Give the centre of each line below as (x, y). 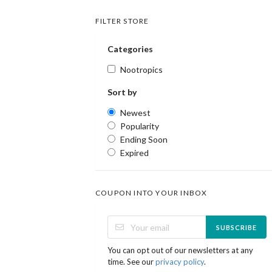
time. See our (131, 262)
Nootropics (141, 70)
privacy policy (180, 262)
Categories (130, 49)
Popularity (140, 126)
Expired (134, 153)
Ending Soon (144, 140)
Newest (135, 113)
